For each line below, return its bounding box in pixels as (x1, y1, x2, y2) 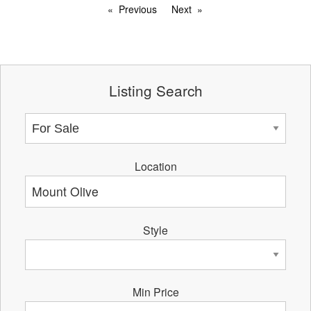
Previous (119, 1, 157, 16)
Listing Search (108, 79, 203, 101)
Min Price (132, 284, 179, 300)
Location (134, 158, 177, 174)
